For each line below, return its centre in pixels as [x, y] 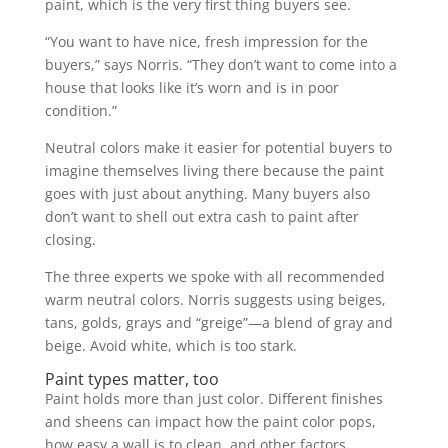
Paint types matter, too [131, 379]
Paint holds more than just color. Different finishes [213, 398]
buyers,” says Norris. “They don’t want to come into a [220, 64]
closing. [70, 239]
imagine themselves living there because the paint [214, 170]
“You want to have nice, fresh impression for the [206, 41]
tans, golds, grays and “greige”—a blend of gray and [218, 322]
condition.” [80, 110]
